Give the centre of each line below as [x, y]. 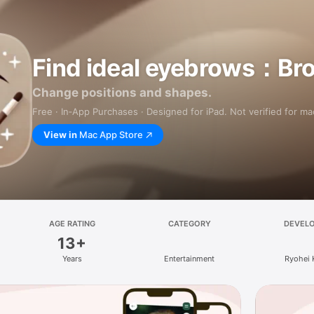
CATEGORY [189, 224]
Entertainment [190, 259]
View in [60, 135]
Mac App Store [111, 135]
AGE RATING [72, 224]
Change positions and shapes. [122, 93]
